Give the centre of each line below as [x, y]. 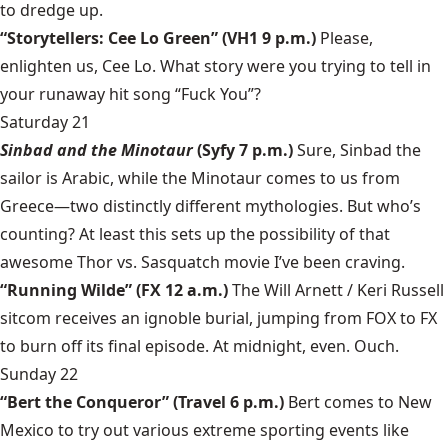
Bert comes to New [360, 402]
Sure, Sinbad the [359, 150]
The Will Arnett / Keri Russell [338, 290]
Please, [346, 38]
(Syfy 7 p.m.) [247, 150]
